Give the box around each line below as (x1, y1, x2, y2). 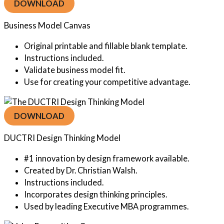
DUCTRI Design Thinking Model (4, 133, 120, 143)
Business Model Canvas (4, 20, 90, 30)
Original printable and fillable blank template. (24, 40, 187, 50)
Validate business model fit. (24, 64, 125, 74)
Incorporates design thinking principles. (24, 189, 167, 199)
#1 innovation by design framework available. (24, 153, 189, 163)
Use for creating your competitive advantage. (24, 76, 190, 86)
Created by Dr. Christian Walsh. (24, 165, 137, 175)
